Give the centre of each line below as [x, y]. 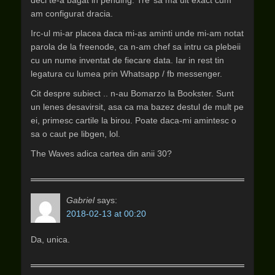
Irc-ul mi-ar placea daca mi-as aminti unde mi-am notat [137, 33]
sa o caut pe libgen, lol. [76, 134]
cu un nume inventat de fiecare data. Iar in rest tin [127, 60]
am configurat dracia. [72, 14]
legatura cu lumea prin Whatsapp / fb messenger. [126, 74]
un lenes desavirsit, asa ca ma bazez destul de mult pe [137, 107]
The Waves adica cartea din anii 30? [101, 153]
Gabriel [80, 200]
